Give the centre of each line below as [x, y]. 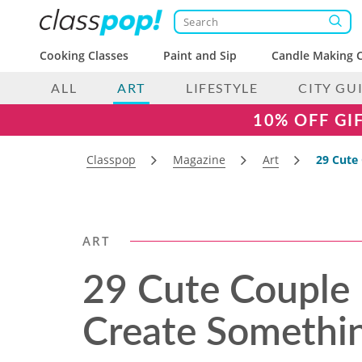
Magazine [199, 160]
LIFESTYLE [222, 88]
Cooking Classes [84, 55]
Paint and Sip [200, 55]
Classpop [111, 160]
